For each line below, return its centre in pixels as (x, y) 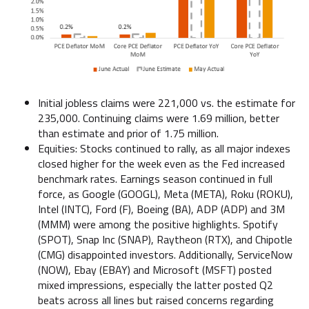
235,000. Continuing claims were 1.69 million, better (159, 118)
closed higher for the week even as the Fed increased (161, 164)
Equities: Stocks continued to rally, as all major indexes (164, 149)
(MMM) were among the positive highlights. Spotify (158, 225)
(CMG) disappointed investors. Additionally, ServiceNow (165, 255)
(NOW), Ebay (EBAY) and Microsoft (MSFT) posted (155, 270)
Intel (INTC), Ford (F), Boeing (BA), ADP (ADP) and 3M (161, 209)
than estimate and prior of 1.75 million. (128, 133)
